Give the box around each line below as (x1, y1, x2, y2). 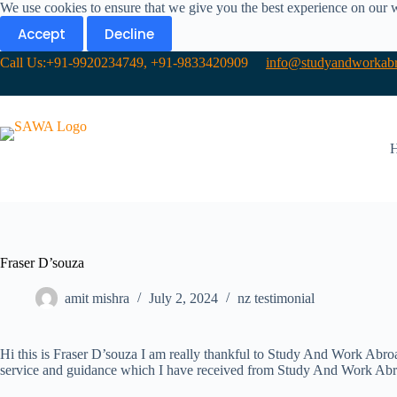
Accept (18, 24, 66, 43)
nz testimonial (237, 291, 315, 307)
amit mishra (65, 291, 129, 307)
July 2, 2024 (149, 291, 218, 307)
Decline (105, 24, 154, 43)
